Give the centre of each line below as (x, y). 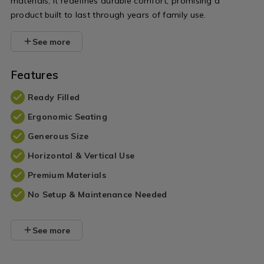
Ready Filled (54, 98)
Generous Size (58, 136)
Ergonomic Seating (67, 117)
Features (34, 75)
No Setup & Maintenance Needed (97, 195)
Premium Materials (67, 175)
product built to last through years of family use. (108, 15)
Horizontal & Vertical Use (81, 156)
